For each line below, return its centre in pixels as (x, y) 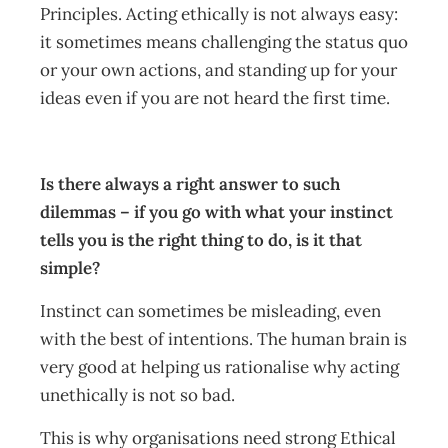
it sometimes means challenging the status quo (224, 42)
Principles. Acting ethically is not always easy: (219, 14)
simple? (72, 268)
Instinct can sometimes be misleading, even (210, 311)
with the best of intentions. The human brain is (223, 339)
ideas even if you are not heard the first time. (219, 98)
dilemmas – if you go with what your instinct (216, 212)
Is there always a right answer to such (190, 184)
